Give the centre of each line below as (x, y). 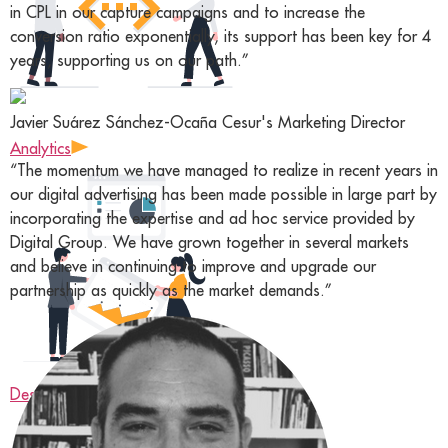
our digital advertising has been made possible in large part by (223, 193)
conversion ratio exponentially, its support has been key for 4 (220, 35)
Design (33, 394)
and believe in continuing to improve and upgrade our (193, 265)
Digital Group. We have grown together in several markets (209, 241)
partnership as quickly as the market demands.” (171, 289)
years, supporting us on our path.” (129, 59)
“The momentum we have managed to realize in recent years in (224, 169)
